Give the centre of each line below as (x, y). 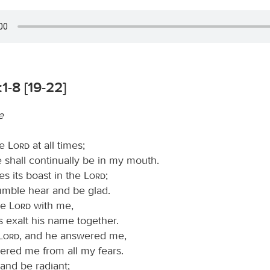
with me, (52, 205)
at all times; (57, 145)
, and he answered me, (73, 235)
